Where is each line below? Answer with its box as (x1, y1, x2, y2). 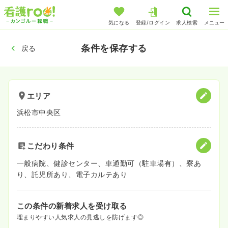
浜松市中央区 (17, 108, 61, 117)
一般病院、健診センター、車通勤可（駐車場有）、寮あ (17, 159, 202, 167)
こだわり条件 (27, 140, 74, 151)
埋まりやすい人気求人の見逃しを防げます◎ (17, 213, 144, 221)
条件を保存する (81, 43, 147, 53)
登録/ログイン (135, 19, 170, 25)
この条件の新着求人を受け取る (17, 201, 127, 211)
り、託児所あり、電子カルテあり (17, 170, 128, 179)
